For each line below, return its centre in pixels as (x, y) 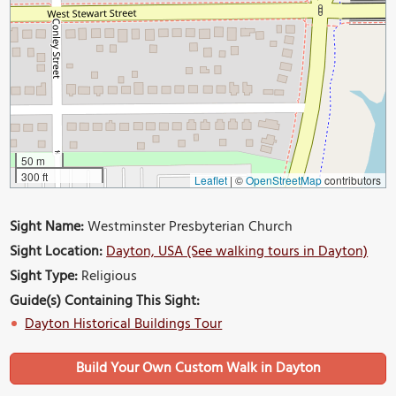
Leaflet (210, 179)
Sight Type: (44, 276)
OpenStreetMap (283, 179)
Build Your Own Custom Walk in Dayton (198, 368)
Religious (108, 276)
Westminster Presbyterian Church (189, 227)
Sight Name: (47, 227)
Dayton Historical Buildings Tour (124, 324)
